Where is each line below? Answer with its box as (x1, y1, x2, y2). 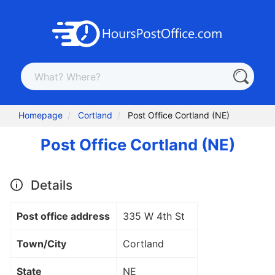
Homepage (18, 110, 63, 121)
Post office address (17, 209, 110, 222)
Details (27, 177, 72, 193)
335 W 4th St (123, 209, 185, 222)
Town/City (17, 237, 66, 250)
